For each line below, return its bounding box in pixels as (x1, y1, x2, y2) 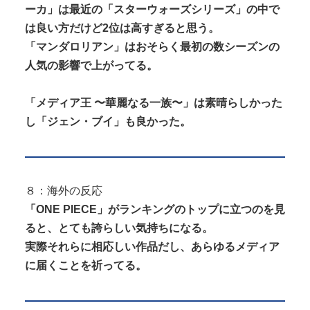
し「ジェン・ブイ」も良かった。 (25, 115, 191, 127)
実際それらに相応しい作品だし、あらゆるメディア (25, 241, 280, 253)
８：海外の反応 (25, 185, 102, 197)
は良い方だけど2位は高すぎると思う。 (25, 21, 219, 34)
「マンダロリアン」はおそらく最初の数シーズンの (25, 40, 280, 53)
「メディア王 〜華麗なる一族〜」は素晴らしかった (25, 96, 282, 109)
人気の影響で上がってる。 (25, 59, 158, 71)
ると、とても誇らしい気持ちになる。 (25, 222, 213, 235)
